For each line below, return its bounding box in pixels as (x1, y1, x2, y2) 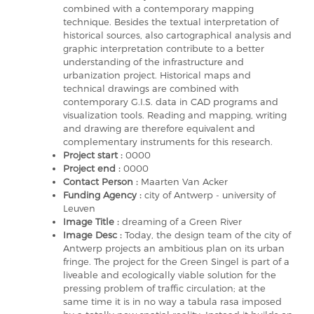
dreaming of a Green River (122, 215, 242, 227)
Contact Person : (63, 175, 141, 187)
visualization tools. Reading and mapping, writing (63, 109, 287, 121)
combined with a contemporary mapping (63, 2, 254, 14)
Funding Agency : (63, 189, 144, 200)
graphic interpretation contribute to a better (63, 42, 264, 54)
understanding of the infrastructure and (63, 55, 244, 67)
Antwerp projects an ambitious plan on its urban (63, 242, 285, 254)
